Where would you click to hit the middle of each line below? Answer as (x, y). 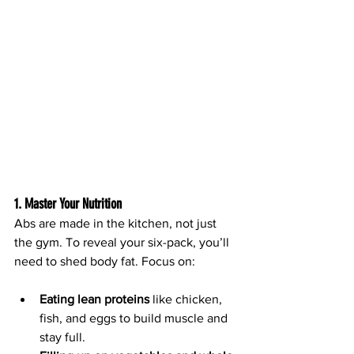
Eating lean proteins (94, 299)
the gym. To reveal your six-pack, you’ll (123, 243)
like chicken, (187, 299)
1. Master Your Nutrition (68, 204)
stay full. (62, 337)
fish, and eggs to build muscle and (135, 318)
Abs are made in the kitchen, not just (117, 224)
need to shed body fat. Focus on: (105, 262)
